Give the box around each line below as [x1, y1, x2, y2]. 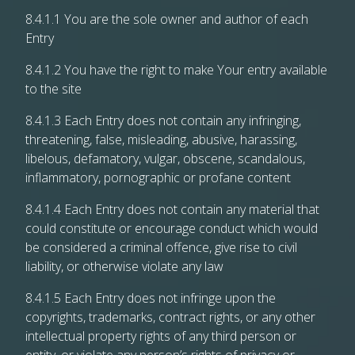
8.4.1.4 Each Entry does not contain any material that [25, 200, 319, 218]
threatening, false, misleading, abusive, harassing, [25, 131, 297, 148]
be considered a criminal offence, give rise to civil [25, 239, 297, 256]
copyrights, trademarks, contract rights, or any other [25, 308, 315, 326]
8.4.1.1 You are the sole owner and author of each [25, 10, 308, 28]
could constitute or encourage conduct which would [25, 219, 318, 237]
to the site [25, 80, 82, 97]
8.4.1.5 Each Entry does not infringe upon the [25, 289, 276, 307]
